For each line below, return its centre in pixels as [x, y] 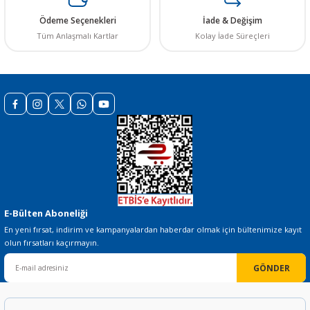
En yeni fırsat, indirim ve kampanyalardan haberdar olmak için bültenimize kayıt [153, 229]
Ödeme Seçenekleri [77, 20]
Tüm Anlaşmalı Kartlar [77, 36]
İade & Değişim [232, 20]
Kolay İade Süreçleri [232, 36]
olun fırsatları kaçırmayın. [52, 243]
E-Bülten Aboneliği [46, 213]
